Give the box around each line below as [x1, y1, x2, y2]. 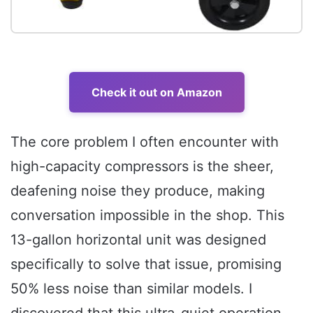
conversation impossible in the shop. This [10, 206, 284, 224]
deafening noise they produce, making [10, 182, 265, 199]
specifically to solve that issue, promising [10, 255, 282, 272]
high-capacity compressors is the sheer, [10, 157, 274, 175]
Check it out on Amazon [91, 85, 222, 99]
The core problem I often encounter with [10, 133, 279, 150]
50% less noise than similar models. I [10, 279, 252, 297]
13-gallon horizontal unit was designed [10, 231, 266, 248]
